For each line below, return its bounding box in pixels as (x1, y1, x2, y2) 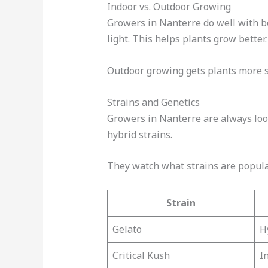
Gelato (112, 222, 142, 236)
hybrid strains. (106, 127, 172, 141)
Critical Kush (112, 248, 170, 262)
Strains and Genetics (106, 95, 200, 109)
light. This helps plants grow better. (106, 32, 267, 46)
